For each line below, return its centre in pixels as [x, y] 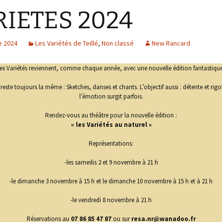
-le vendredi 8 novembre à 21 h [111, 200]
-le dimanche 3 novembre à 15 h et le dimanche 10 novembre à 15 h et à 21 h [111, 181]
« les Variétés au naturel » [111, 125]
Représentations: [111, 143]
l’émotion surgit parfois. [111, 96]
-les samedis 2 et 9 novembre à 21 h [111, 162]
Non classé [118, 43]
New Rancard [171, 43]
